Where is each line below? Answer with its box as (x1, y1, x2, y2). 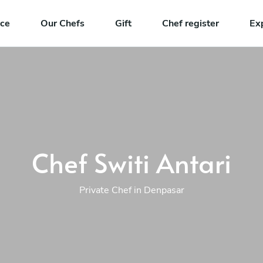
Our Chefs (41, 16, 85, 30)
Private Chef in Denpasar (79, 183, 184, 197)
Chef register (162, 16, 219, 30)
